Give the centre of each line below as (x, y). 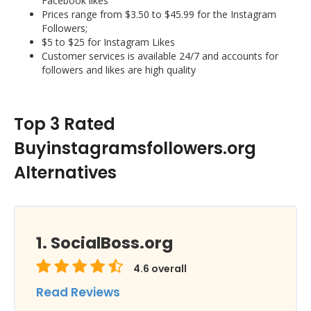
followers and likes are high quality (119, 70)
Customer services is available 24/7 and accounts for (160, 56)
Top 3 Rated (65, 124)
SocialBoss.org (112, 243)
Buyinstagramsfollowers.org (135, 148)
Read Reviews (78, 292)
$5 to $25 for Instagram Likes (108, 42)
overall (168, 269)
